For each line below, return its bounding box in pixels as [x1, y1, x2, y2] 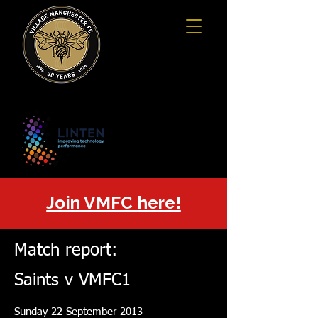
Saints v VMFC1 [14, 272, 131, 289]
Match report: [14, 242, 117, 259]
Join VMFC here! [46, 192, 181, 213]
